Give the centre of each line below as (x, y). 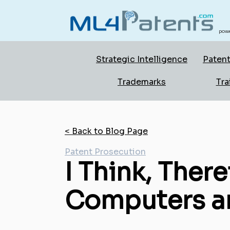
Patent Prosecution (105, 152)
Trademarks (142, 82)
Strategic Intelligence (142, 59)
